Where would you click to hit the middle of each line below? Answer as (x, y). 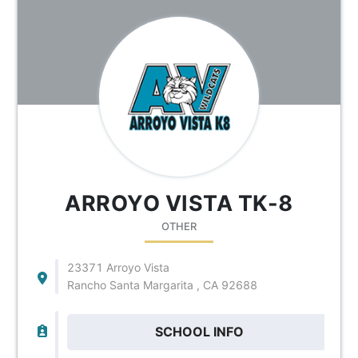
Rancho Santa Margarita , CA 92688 (162, 284)
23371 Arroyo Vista (118, 267)
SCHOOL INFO (200, 331)
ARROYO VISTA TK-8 (179, 203)
